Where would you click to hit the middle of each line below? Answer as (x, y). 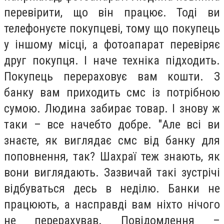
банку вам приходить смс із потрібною (112, 92)
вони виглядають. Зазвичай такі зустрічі (112, 172)
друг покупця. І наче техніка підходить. (112, 60)
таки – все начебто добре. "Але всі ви (112, 124)
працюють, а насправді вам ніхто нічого (112, 204)
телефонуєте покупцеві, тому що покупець (112, 28)
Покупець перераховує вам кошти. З (112, 76)
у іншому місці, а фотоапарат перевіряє (112, 44)
